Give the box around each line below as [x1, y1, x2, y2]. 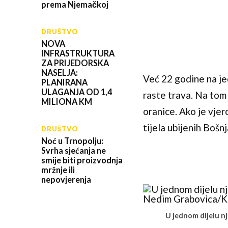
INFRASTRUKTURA [41, 48, 115, 58]
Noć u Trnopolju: [41, 135, 103, 146]
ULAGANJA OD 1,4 [41, 87, 112, 97]
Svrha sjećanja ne [41, 145, 106, 155]
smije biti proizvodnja [41, 155, 123, 165]
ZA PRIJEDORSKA [41, 58, 109, 68]
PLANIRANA [41, 77, 88, 87]
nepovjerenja [41, 174, 91, 184]
